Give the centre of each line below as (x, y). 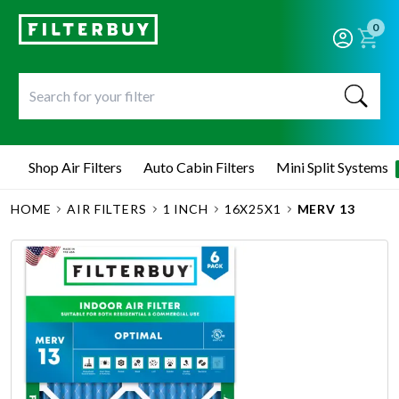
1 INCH (185, 209)
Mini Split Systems (332, 167)
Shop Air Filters (75, 167)
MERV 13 (326, 209)
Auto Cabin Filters (199, 167)
